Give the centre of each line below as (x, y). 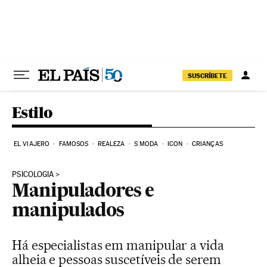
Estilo (32, 112)
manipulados (68, 212)
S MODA (146, 144)
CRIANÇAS (207, 144)
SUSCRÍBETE (207, 75)
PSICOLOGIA (33, 174)
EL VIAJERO (32, 144)
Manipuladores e (83, 192)
